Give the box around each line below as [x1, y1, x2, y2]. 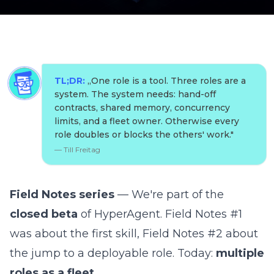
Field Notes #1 [165, 207, 242, 221]
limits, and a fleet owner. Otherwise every [54, 116, 239, 127]
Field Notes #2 [143, 227, 223, 240]
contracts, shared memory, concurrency [54, 102, 230, 113]
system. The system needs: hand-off [54, 89, 216, 100]
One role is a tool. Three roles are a [91, 75, 246, 86]
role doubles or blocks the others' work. [54, 129, 231, 140]
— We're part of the [114, 188, 224, 201]
